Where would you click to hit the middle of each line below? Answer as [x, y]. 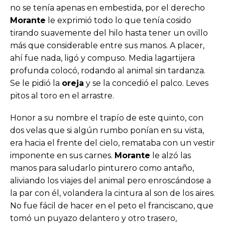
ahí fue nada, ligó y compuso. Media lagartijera [102, 58]
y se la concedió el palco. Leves [146, 83]
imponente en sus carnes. [62, 155]
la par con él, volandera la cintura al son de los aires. [113, 193]
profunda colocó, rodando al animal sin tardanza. [108, 70]
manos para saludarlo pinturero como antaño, [102, 168]
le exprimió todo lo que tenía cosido [119, 20]
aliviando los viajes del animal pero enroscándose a [110, 180]
